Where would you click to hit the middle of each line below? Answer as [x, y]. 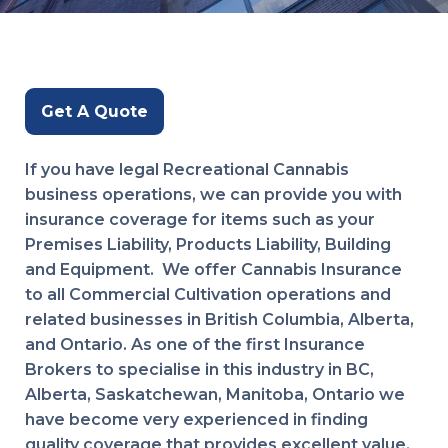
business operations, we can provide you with [213, 194]
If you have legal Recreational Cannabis [189, 169]
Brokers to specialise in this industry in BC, [199, 369]
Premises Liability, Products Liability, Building [208, 244]
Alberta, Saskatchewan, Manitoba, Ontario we [215, 394]
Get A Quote [94, 111]
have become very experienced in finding [196, 419]
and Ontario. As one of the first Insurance [195, 344]
